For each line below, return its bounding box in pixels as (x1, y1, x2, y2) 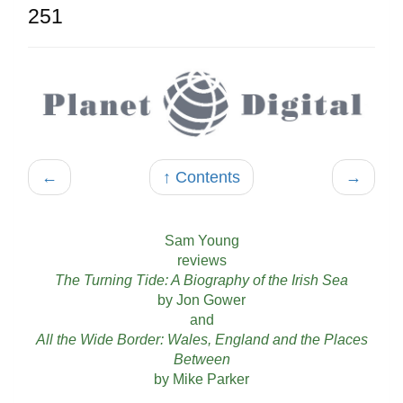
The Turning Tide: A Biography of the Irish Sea (55, 272, 348, 288)
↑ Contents (163, 167, 240, 186)
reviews (176, 252, 227, 268)
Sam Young (164, 232, 239, 248)
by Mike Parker (154, 371, 249, 387)
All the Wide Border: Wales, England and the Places (35, 331, 368, 347)
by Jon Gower (157, 291, 246, 308)
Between (173, 351, 230, 367)
